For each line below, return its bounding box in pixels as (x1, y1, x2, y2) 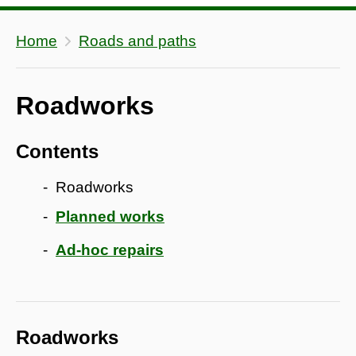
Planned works (56, 207, 164, 225)
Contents (16, 140, 99, 162)
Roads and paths (79, 32, 196, 49)
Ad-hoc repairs (56, 241, 164, 258)
